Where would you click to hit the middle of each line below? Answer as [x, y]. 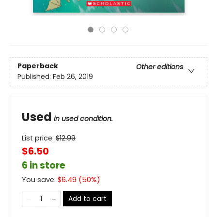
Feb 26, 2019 [73, 77]
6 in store [44, 165]
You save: [40, 180]
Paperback [38, 66]
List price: [39, 138]
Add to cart [87, 199]
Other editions [160, 67]
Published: [35, 77]
